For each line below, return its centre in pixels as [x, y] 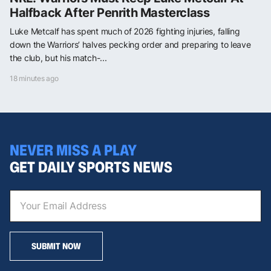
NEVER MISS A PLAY [73, 150]
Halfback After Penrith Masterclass [110, 13]
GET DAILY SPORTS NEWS [91, 167]
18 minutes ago [34, 79]
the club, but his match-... [58, 58]
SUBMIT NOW [56, 246]
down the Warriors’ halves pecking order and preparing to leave [130, 45]
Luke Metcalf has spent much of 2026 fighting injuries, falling [125, 31]
